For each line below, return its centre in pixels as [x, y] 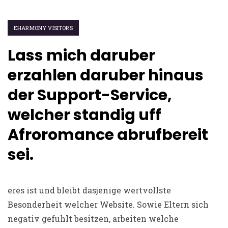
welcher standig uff [84, 115]
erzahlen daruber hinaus [106, 75]
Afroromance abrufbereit [108, 135]
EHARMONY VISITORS [43, 28]
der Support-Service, [90, 95]
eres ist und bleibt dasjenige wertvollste [89, 190]
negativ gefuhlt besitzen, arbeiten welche [93, 218]
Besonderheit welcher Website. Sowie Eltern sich [108, 204]
